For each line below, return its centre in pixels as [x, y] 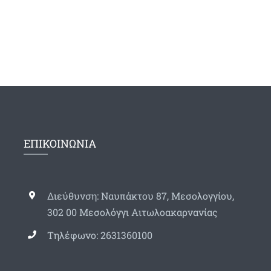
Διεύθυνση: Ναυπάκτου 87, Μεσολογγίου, [140, 195]
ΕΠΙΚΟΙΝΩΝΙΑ [60, 143]
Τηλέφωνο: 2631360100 [100, 235]
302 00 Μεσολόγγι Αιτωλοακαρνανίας [132, 212]
